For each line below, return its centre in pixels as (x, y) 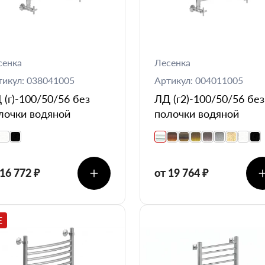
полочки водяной (197, 113)
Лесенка (172, 62)
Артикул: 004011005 (199, 80)
